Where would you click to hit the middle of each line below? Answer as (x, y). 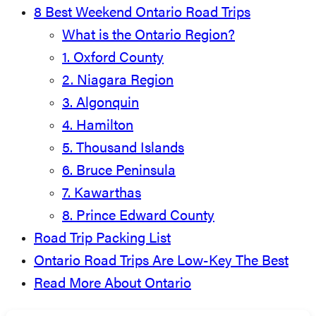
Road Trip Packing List (102, 239)
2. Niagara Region (118, 81)
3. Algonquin (101, 104)
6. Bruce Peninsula (119, 172)
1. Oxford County (113, 59)
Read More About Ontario (113, 285)
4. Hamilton (98, 127)
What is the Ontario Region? (148, 36)
